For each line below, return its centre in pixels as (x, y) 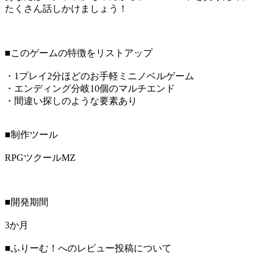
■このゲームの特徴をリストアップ (79, 53)
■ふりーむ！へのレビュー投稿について (88, 248)
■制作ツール (31, 135)
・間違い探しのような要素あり (71, 101)
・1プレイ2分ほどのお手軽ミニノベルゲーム (99, 76)
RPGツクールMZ (40, 158)
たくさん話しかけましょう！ (66, 9)
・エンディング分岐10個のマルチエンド (90, 89)
